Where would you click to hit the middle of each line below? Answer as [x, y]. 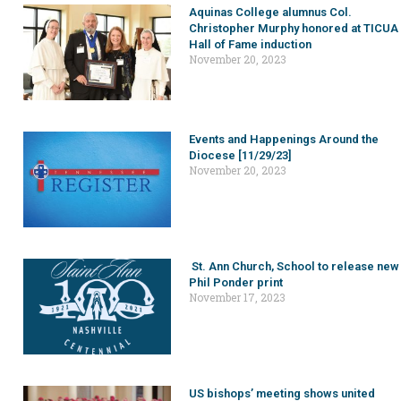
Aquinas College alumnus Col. [270, 12]
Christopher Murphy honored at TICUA [293, 28]
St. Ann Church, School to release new [294, 266]
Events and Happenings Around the [283, 139]
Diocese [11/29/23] [240, 155]
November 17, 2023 [237, 297]
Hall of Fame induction [250, 44]
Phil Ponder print [237, 282]
